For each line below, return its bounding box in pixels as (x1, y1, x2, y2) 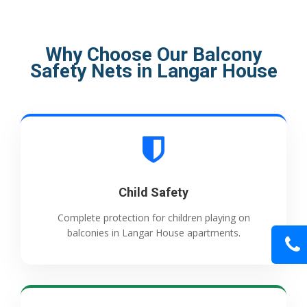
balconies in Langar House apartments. (66, 226, 241, 240)
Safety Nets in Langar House (29, 60, 278, 83)
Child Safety (119, 185, 188, 200)
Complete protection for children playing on (57, 211, 250, 225)
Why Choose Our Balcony (45, 43, 262, 66)
